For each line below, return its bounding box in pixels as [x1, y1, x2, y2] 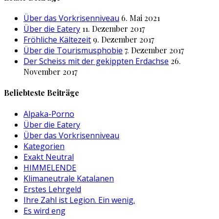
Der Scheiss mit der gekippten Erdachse [23, 56, 169, 67]
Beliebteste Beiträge [4, 88, 79, 98]
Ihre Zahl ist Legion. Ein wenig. [23, 194, 135, 205]
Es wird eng [23, 205, 66, 216]
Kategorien [23, 140, 65, 152]
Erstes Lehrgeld [23, 183, 81, 195]
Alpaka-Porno [23, 108, 74, 119]
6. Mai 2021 [121, 13, 160, 23]
